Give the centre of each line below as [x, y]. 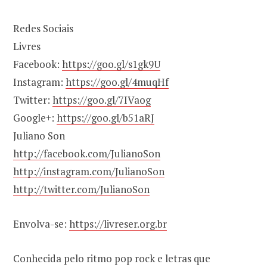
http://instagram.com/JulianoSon [89, 172]
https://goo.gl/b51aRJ [105, 118]
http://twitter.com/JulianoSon [81, 190]
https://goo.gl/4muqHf [117, 82]
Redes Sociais [43, 29]
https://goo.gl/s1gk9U [111, 64]
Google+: [35, 118]
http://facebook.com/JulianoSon [87, 154]
